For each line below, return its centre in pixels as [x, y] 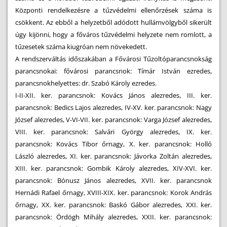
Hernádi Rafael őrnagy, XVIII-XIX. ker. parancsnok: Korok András [113, 193]
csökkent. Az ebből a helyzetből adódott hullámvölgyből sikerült [113, 22]
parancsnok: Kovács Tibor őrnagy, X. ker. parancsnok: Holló [113, 144]
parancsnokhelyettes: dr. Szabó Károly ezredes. [86, 83]
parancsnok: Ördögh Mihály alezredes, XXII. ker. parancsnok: [113, 217]
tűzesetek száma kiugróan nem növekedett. [81, 47]
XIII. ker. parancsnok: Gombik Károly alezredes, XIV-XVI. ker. [113, 168]
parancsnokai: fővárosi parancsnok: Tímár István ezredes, [113, 71]
